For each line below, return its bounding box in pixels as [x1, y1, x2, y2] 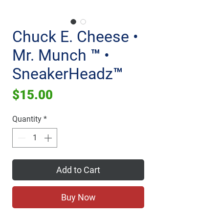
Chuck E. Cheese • [12, 27, 138, 46]
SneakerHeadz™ [12, 65, 123, 83]
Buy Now [61, 192, 96, 202]
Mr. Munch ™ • [12, 46, 109, 65]
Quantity [12, 114, 42, 124]
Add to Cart [56, 165, 100, 175]
